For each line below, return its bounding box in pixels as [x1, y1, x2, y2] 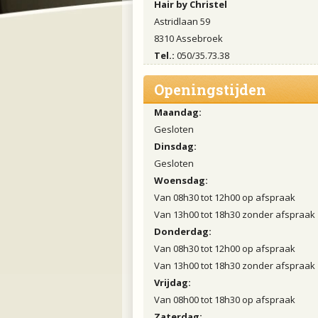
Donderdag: [154, 225, 212, 238]
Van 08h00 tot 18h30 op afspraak [154, 293, 295, 306]
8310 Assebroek [154, 32, 223, 45]
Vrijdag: [154, 276, 191, 289]
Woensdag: [154, 174, 208, 187]
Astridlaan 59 [154, 15, 210, 28]
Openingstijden [154, 80, 266, 99]
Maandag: [154, 106, 202, 119]
